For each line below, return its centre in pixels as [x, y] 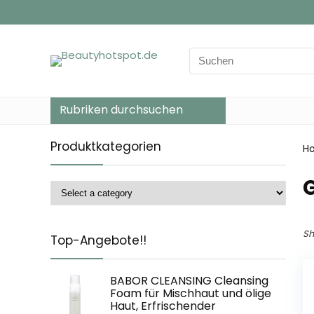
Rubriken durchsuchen [121, 110]
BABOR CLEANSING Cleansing [189, 281]
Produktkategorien [106, 146]
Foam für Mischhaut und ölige [191, 293]
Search [207, 55]
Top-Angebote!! [98, 240]
